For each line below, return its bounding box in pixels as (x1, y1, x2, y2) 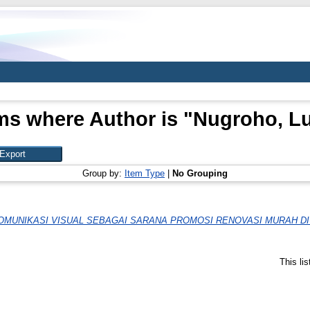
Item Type (125, 168, 165, 179)
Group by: (82, 168, 125, 179)
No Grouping (172, 168, 228, 179)
